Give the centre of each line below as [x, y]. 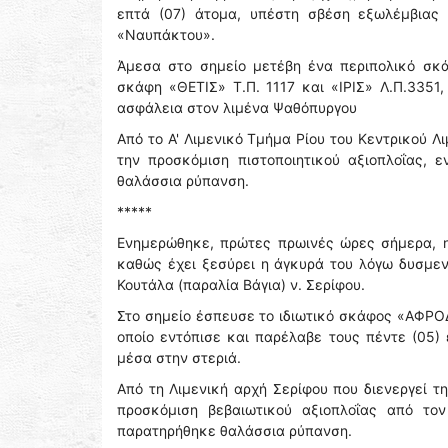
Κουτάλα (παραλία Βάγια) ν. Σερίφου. [241, 284]
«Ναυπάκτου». [166, 34]
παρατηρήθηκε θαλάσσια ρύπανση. [234, 430]
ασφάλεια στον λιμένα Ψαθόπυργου [237, 107]
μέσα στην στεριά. [179, 357]
